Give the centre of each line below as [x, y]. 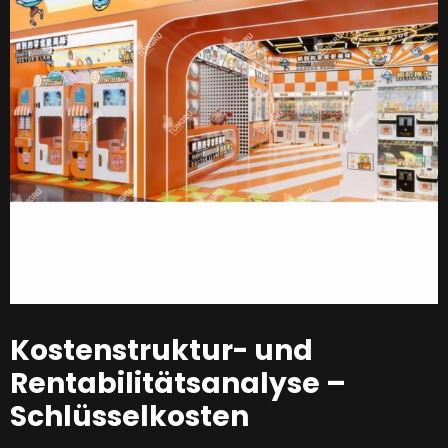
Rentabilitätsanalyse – [178, 383]
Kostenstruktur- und [161, 350]
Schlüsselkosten [129, 416]
